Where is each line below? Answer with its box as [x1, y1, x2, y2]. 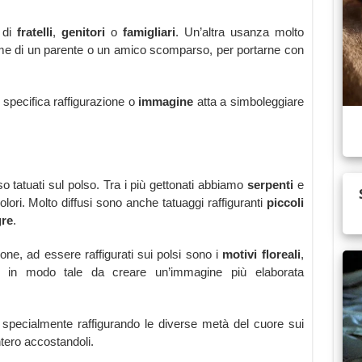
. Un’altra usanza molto [175, 25, 304, 40]
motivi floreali [222, 247, 301, 262]
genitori [61, 25, 105, 40]
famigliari [122, 25, 175, 40]
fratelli [16, 25, 53, 40]
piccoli [266, 196, 304, 210]
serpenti [246, 178, 293, 192]
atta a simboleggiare [193, 95, 304, 109]
